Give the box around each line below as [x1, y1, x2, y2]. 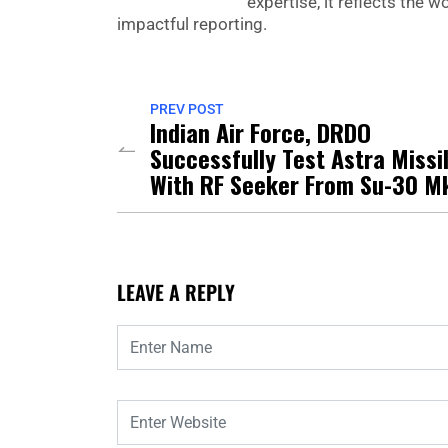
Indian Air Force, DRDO [150, 114, 371, 151]
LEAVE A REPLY [117, 277, 235, 308]
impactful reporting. [117, 14, 267, 35]
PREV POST [150, 101, 224, 118]
